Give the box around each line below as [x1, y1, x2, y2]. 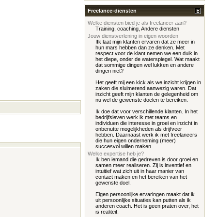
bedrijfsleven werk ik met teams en [95, 114, 177, 120]
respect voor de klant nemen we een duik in [95, 50, 198, 56]
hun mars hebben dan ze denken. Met [95, 45, 185, 50]
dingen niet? [95, 68, 124, 74]
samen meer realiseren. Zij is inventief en [95, 162, 191, 168]
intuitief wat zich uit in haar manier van [95, 168, 184, 174]
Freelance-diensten [88, 8, 137, 14]
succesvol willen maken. [95, 143, 153, 149]
